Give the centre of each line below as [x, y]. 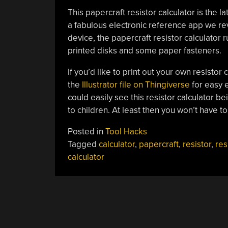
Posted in [86, 132]
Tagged [83, 144]
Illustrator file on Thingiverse [136, 85]
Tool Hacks [126, 132]
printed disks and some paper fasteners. [144, 51]
